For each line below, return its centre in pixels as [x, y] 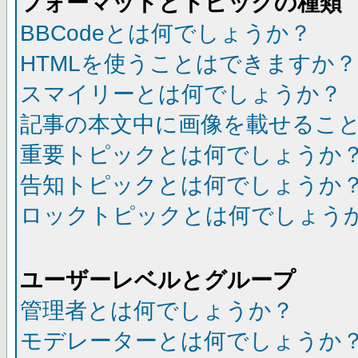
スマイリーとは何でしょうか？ [181, 93]
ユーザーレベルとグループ [158, 280]
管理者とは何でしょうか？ [157, 310]
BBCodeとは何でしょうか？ [166, 33]
